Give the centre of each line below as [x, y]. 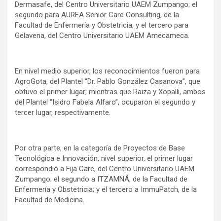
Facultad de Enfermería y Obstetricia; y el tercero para [102, 25]
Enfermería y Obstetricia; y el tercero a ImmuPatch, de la [106, 190]
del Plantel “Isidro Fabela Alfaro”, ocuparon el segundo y [105, 102]
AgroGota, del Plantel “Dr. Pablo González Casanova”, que [108, 82]
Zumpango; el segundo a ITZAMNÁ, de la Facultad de [101, 179]
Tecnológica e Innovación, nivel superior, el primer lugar [104, 159]
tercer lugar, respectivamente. [63, 113]
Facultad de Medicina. [50, 200]
